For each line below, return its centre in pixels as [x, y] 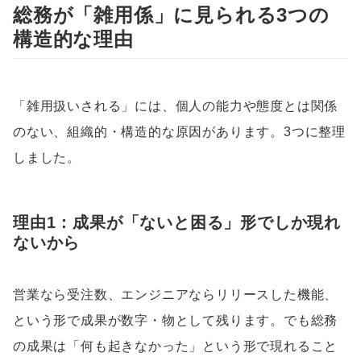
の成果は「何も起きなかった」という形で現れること [176, 346]
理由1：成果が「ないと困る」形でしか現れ [177, 223]
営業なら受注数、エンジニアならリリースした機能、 [176, 295]
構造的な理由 [73, 39]
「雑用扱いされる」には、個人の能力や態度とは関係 [176, 106]
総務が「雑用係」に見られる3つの [171, 15]
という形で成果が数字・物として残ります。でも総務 [176, 321]
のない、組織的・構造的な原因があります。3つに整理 [179, 132]
